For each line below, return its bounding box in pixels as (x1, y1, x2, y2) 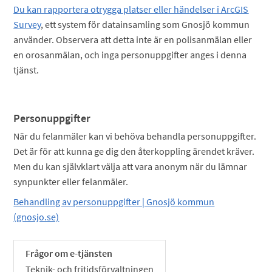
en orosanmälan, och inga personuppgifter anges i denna (13, 49, 247, 61)
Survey (13, 18, 41, 30)
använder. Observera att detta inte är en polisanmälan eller (13, 33, 253, 46)
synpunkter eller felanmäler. (13, 175, 129, 188)
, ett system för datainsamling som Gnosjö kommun (41, 18, 250, 30)
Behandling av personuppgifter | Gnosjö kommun (13, 195, 215, 208)
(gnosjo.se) (13, 211, 59, 223)
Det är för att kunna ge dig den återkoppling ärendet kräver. (13, 145, 255, 157)
